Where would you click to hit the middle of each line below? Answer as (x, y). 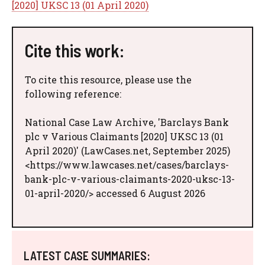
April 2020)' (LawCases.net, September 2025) (127, 151)
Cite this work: (75, 51)
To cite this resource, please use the (108, 80)
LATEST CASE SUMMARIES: (87, 256)
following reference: (73, 94)
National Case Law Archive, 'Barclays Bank (127, 122)
